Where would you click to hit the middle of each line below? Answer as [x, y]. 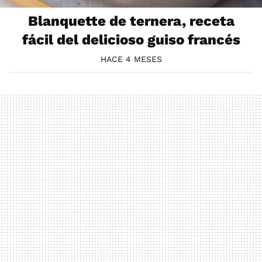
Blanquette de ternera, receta [131, 21]
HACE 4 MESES [131, 59]
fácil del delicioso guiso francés [131, 39]
